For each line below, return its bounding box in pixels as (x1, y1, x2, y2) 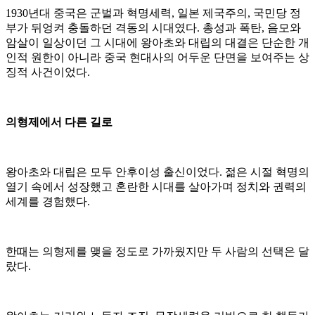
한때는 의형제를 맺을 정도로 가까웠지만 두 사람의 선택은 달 (6, 245, 309, 258)
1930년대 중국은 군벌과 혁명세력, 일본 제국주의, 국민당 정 (6, 7, 301, 20)
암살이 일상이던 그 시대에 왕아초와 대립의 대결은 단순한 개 (6, 37, 309, 49)
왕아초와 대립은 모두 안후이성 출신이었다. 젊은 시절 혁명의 (6, 166, 309, 179)
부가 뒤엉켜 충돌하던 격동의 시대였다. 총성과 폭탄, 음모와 (6, 22, 301, 34)
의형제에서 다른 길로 (6, 116, 112, 129)
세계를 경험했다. (6, 195, 90, 208)
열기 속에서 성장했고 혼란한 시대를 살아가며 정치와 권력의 (6, 181, 307, 193)
